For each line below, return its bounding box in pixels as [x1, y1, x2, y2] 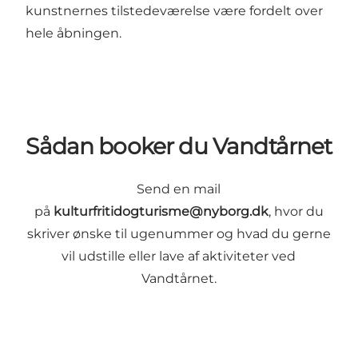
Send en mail [137, 181, 221, 197]
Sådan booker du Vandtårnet [26, 133, 332, 161]
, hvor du [268, 204, 324, 220]
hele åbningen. [26, 25, 121, 41]
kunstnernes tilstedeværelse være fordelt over [26, 2, 323, 18]
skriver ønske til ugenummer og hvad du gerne [26, 226, 331, 242]
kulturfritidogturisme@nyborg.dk [50, 204, 268, 220]
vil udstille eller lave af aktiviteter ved [62, 249, 296, 265]
